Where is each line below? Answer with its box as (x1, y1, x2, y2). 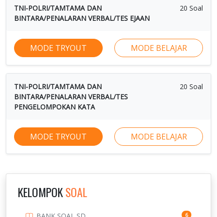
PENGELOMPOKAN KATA (14, 102, 95, 111)
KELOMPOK (18, 183, 65, 201)
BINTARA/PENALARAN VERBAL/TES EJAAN (14, 13, 150, 23)
